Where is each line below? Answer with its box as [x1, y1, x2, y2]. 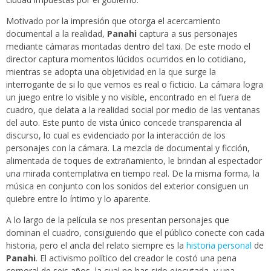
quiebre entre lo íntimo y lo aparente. [6, 193, 151, 205]
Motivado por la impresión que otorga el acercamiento [6, 15, 221, 27]
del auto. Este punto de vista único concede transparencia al [6, 117, 241, 129]
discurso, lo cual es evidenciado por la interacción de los [6, 129, 226, 142]
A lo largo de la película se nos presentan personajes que [6, 214, 229, 226]
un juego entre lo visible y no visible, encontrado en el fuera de [6, 91, 251, 103]
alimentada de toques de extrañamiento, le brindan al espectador [6, 155, 262, 167]
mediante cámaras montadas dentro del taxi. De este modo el [6, 41, 250, 53]
